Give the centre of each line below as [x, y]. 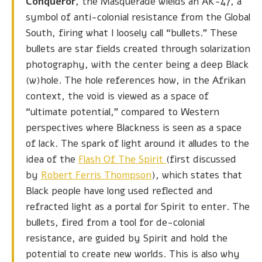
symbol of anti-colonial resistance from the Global [138, 18]
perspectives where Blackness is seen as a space [134, 128]
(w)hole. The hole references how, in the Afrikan [136, 81]
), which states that [197, 175]
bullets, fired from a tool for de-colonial [115, 223]
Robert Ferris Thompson [96, 175]
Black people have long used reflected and [119, 191]
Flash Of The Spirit [122, 160]
